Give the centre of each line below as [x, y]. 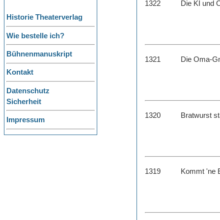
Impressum [26, 120]
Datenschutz [28, 91]
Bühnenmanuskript [39, 54]
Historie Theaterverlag [44, 17]
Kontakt [20, 72]
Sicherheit [24, 101]
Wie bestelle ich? [35, 36]
